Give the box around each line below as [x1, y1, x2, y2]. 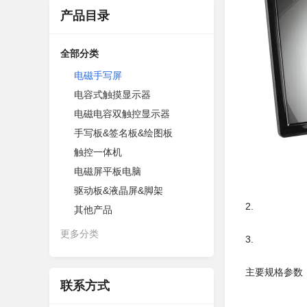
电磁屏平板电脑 [74, 166, 141, 177]
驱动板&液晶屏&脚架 [74, 185, 163, 196]
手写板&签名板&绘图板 [74, 127, 173, 138]
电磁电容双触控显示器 [74, 108, 170, 119]
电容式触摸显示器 [74, 89, 151, 100]
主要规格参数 [245, 267, 303, 278]
